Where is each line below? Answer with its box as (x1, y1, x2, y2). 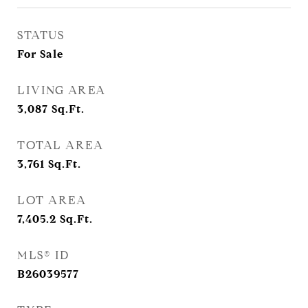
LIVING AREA (17, 83, 106, 98)
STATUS (17, 28, 64, 43)
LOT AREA (17, 193, 86, 208)
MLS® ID (17, 248, 69, 263)
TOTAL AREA (17, 138, 103, 153)
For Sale (17, 47, 63, 60)
